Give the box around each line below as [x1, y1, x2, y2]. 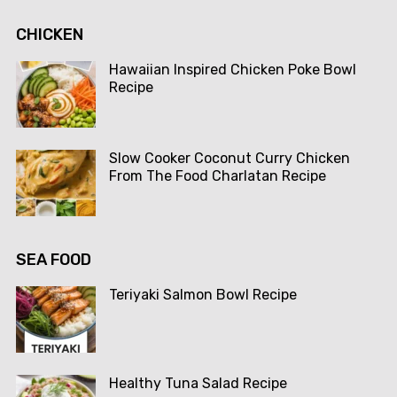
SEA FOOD [15, 250, 91, 270]
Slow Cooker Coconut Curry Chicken [108, 150, 350, 167]
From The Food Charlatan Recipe [108, 167, 326, 185]
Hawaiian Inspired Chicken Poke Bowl [108, 61, 356, 79]
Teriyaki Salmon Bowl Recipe [108, 286, 297, 304]
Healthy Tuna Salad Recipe [108, 375, 287, 393]
